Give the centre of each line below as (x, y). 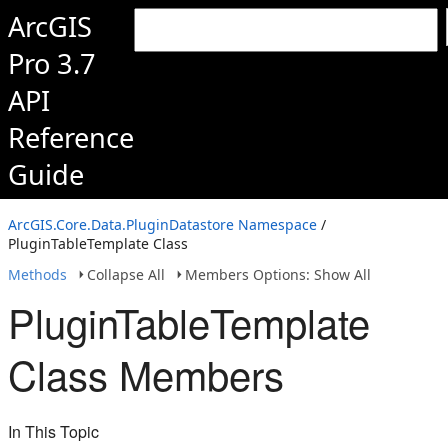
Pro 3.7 (52, 63)
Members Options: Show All (278, 274)
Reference (71, 137)
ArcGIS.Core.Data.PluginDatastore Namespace (162, 224)
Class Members (146, 373)
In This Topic (53, 431)
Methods (37, 274)
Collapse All (126, 274)
